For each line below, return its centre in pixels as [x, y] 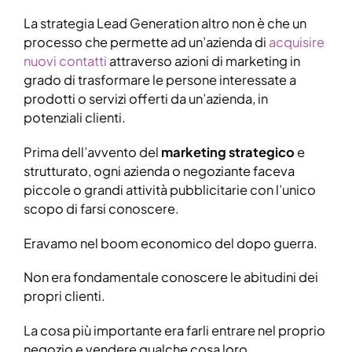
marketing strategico [228, 152]
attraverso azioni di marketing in [203, 61]
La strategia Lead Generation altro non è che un [165, 24]
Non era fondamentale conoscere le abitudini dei [171, 277]
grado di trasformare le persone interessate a [160, 80]
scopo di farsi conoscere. [101, 208]
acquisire [297, 42]
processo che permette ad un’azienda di [146, 42]
